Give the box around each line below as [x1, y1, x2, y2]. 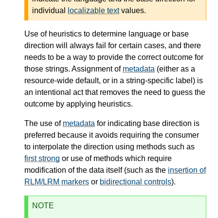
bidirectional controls [100, 177, 171, 186]
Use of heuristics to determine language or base [24, 29, 189, 38]
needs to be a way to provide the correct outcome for [24, 53, 203, 61]
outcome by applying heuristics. [24, 99, 133, 108]
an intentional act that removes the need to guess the [24, 88, 205, 96]
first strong [24, 154, 60, 163]
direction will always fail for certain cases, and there [24, 41, 201, 50]
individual [32, 6, 68, 15]
